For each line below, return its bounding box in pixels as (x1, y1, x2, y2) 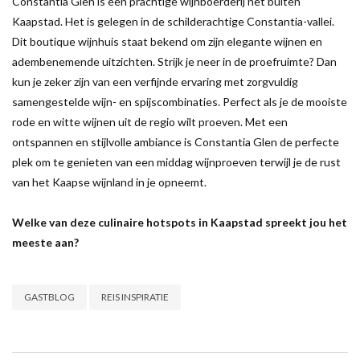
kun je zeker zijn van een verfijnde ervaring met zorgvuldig (12, 74, 298, 88)
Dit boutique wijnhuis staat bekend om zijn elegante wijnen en (12, 34, 322, 48)
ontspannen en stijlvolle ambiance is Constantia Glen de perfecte (12, 134, 339, 149)
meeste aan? (12, 235, 79, 249)
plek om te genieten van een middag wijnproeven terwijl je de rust (12, 154, 341, 169)
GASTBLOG (24, 290, 75, 303)
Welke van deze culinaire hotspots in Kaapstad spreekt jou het (12, 215, 347, 229)
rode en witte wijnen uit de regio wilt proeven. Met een (12, 114, 288, 129)
